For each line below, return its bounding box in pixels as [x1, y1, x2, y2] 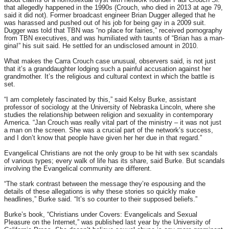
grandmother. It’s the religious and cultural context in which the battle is [4, 73, 215, 81]
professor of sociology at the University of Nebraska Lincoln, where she [4, 103, 215, 111]
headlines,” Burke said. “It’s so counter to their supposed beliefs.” [4, 195, 197, 203]
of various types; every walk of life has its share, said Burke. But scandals [4, 157, 225, 165]
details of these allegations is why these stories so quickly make [4, 188, 195, 196]
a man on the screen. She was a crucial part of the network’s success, [4, 126, 213, 134]
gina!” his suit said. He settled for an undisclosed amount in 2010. [4, 42, 198, 50]
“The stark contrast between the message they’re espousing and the [4, 180, 205, 188]
